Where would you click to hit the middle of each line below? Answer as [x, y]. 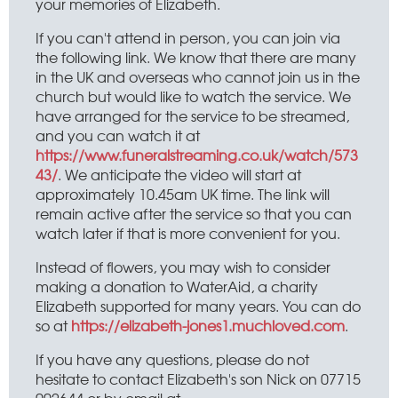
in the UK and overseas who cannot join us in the [198, 76]
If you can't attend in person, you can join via [188, 37]
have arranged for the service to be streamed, [192, 115]
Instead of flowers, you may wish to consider [183, 267]
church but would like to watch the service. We [193, 96]
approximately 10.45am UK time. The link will [183, 194]
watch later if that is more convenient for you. [188, 233]
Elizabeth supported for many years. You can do [198, 306]
